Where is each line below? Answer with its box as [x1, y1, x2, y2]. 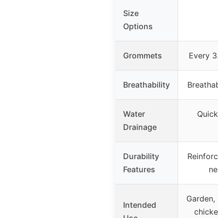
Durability [123, 151, 159, 161]
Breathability [123, 79, 170, 90]
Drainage [123, 122, 157, 132]
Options [123, 21, 153, 31]
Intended [123, 200, 156, 210]
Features [123, 164, 155, 174]
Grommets [123, 50, 162, 60]
